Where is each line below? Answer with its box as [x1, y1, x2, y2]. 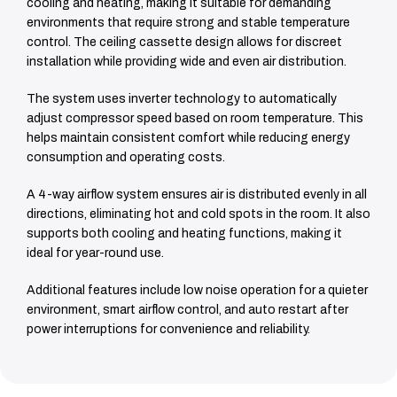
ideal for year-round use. [27, 246, 164, 260]
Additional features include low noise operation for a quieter [27, 284, 368, 297]
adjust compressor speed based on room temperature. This [27, 112, 363, 125]
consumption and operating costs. [27, 151, 225, 164]
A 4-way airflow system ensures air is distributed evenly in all [27, 188, 367, 201]
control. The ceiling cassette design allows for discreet [27, 35, 342, 49]
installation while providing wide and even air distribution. [27, 55, 346, 68]
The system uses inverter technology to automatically [27, 92, 337, 105]
